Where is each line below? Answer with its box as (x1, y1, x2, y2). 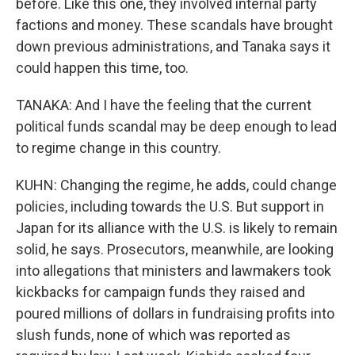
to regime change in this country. (16, 139, 221, 156)
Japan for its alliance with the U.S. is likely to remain (16, 219, 338, 236)
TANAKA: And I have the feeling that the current (16, 97, 311, 113)
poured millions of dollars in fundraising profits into (16, 305, 334, 322)
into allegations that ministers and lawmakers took (16, 262, 331, 279)
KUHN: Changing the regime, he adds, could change (16, 177, 337, 193)
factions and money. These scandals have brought (16, 17, 333, 33)
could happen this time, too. (16, 59, 189, 76)
